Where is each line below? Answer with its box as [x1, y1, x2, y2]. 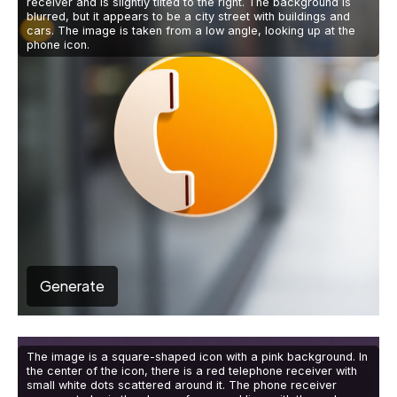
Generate [40, 276, 105, 296]
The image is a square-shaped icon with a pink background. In [27, 350, 368, 364]
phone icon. [27, 38, 90, 52]
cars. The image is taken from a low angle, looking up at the [27, 24, 355, 38]
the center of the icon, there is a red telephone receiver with [27, 364, 357, 378]
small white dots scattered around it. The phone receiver [27, 378, 337, 393]
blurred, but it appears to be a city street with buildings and [27, 10, 350, 24]
